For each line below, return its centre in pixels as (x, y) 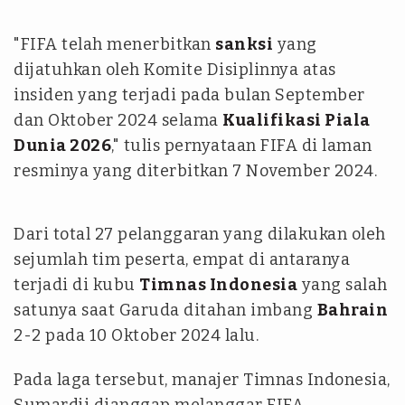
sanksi (244, 45)
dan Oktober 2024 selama (118, 121)
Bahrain (352, 311)
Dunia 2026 (62, 146)
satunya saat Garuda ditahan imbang (165, 311)
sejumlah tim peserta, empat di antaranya (182, 260)
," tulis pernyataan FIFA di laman (242, 146)
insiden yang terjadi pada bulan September (189, 95)
